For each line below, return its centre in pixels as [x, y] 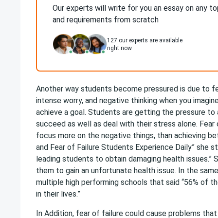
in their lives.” [58, 194]
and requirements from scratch [106, 20]
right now [119, 48]
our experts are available [150, 40]
